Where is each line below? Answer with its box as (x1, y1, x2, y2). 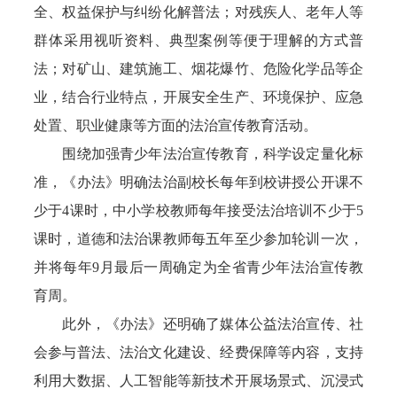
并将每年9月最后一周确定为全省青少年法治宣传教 (34, 260, 363, 275)
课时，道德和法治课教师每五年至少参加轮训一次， (34, 231, 363, 246)
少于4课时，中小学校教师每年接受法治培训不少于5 (34, 203, 363, 218)
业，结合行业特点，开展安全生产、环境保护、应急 (34, 90, 363, 105)
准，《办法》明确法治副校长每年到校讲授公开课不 (34, 175, 363, 190)
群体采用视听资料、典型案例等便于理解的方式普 (34, 33, 363, 48)
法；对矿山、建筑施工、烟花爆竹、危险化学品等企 (34, 61, 363, 76)
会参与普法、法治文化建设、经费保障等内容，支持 (34, 345, 363, 360)
